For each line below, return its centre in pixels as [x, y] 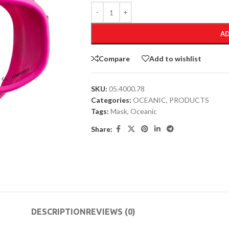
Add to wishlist [175, 58]
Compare [114, 58]
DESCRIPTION [59, 212]
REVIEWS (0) [111, 212]
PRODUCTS [189, 100]
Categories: [111, 100]
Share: [101, 129]
